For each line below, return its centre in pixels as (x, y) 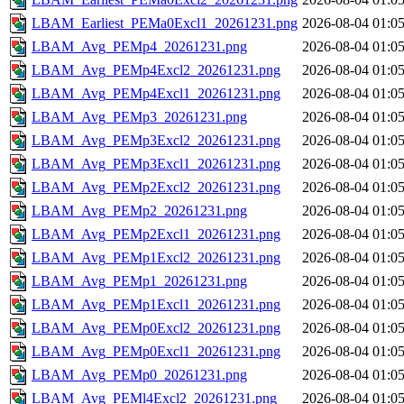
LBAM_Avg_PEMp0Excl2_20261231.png (156, 328)
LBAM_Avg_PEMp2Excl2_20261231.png (156, 188)
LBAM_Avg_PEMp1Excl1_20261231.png (156, 305)
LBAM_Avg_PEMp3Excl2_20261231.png (156, 141)
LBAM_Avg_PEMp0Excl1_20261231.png (156, 352)
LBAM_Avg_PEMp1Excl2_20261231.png (156, 258)
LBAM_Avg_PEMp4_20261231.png (139, 47)
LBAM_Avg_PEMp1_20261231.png (139, 281)
